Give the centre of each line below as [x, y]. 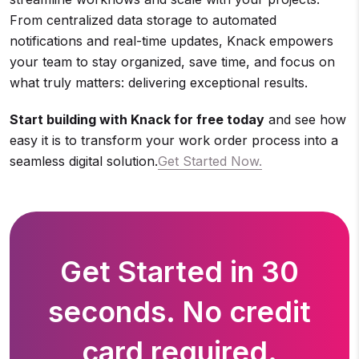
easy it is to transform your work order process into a [174, 141]
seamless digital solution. [84, 161]
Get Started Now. [210, 161]
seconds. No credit [179, 312]
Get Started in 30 [179, 272]
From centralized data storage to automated [143, 20]
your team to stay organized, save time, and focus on [172, 62]
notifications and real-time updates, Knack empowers [171, 41]
